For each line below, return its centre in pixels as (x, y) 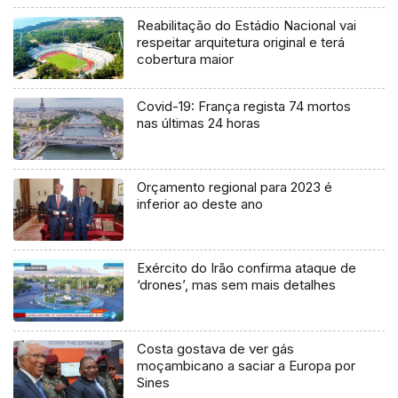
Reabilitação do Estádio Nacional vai (247, 26)
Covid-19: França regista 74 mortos (244, 107)
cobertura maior (186, 60)
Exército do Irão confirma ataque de (247, 267)
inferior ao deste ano (200, 204)
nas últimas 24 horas (199, 123)
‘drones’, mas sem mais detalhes (237, 284)
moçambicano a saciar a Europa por (247, 365)
